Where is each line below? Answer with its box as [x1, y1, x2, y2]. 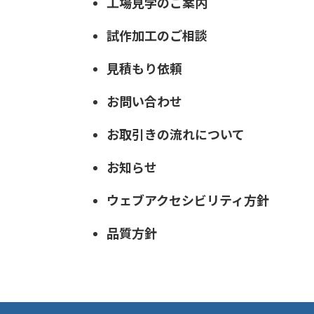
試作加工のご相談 [106, 26, 207, 45]
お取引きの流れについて [106, 125, 245, 144]
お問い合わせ [106, 92, 182, 111]
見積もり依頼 [106, 59, 182, 78]
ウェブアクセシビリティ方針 [106, 191, 269, 210]
